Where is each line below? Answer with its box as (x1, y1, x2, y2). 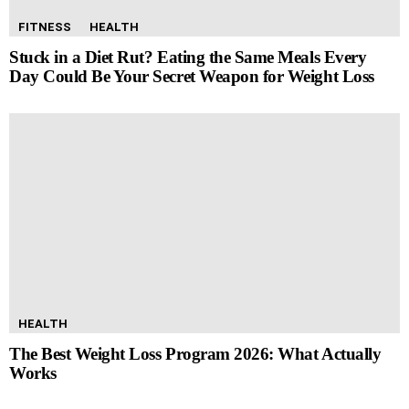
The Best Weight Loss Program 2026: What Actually (9, 343, 382, 363)
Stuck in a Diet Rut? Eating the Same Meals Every (9, 47, 367, 67)
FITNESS (18, 19, 71, 34)
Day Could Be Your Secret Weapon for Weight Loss (9, 66, 374, 86)
